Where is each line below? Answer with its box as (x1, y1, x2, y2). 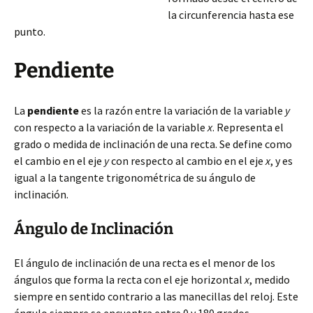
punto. (14, 24, 45, 38)
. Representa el (212, 120, 284, 134)
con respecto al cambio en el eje (109, 154, 265, 168)
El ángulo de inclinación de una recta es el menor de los (14, 256, 275, 270)
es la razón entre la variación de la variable (79, 103, 285, 117)
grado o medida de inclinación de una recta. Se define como (14, 137, 292, 151)
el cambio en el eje (14, 154, 104, 168)
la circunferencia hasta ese (168, 8, 294, 22)
